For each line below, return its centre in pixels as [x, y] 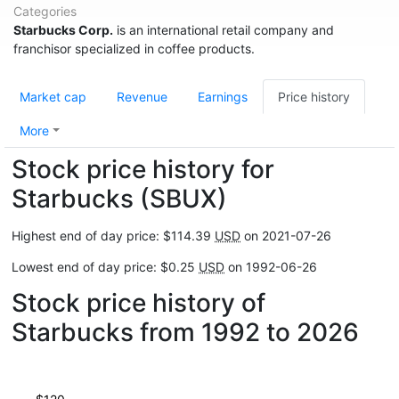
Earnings [223, 97]
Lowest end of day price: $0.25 [105, 267]
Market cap [53, 97]
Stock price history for [143, 169]
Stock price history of [138, 303]
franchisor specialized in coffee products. [134, 49]
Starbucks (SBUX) [119, 199]
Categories [45, 11]
